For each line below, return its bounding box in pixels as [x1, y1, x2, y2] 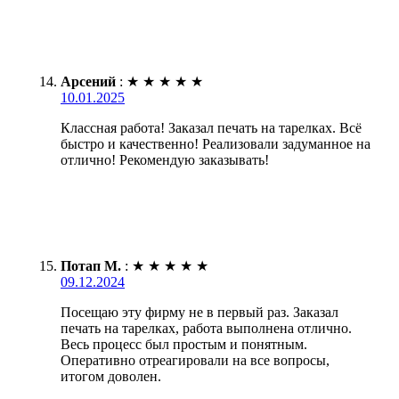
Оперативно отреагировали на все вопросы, [61, 352, 330, 368]
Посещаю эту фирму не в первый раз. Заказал [61, 304, 338, 320]
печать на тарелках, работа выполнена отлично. [61, 320, 352, 336]
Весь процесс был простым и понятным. [61, 336, 307, 352]
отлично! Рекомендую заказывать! [61, 151, 269, 167]
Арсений [61, 73, 116, 89]
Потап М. [61, 257, 121, 273]
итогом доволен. [61, 368, 161, 384]
